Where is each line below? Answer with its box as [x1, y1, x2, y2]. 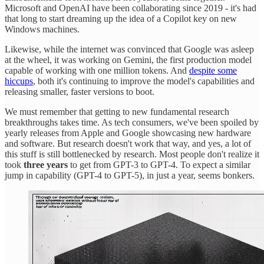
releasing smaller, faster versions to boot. [5, 86, 154, 97]
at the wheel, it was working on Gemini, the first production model [5, 54, 252, 65]
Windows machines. [5, 24, 80, 34]
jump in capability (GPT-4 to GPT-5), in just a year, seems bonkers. [5, 170, 255, 180]
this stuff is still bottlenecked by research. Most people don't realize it [5, 148, 259, 159]
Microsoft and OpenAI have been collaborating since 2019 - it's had [5, 2, 256, 13]
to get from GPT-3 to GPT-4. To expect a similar [68, 159, 250, 170]
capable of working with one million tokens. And [5, 65, 189, 75]
